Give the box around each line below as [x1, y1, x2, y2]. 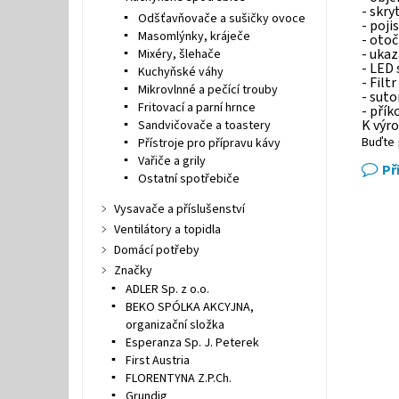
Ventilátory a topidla [113, 221, 221, 239]
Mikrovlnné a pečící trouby [137, 81, 278, 99]
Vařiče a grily [137, 152, 206, 170]
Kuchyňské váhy [137, 63, 224, 81]
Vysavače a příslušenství [113, 200, 245, 218]
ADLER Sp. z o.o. [125, 281, 209, 298]
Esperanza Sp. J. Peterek [125, 334, 259, 352]
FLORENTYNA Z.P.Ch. [125, 370, 232, 387]
